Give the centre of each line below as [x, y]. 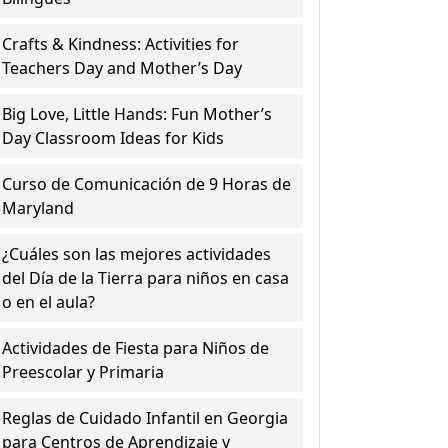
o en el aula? [49, 302]
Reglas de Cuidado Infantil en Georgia [145, 418]
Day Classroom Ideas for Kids [113, 138]
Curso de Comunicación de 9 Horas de [147, 184]
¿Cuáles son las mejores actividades [137, 254]
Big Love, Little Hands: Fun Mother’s [137, 114]
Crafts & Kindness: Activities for [121, 44]
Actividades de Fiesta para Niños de [136, 348]
